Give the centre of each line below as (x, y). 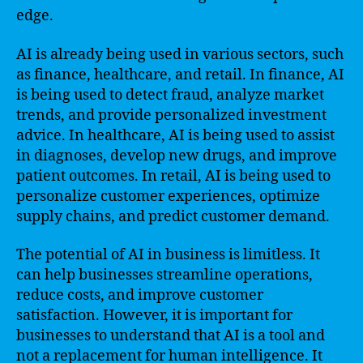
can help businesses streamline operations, (164, 275)
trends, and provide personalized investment (171, 115)
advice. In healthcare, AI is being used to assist (175, 135)
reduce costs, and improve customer (140, 295)
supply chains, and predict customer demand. (173, 216)
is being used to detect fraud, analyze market (170, 95)
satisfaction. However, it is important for (154, 316)
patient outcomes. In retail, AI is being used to (173, 176)
